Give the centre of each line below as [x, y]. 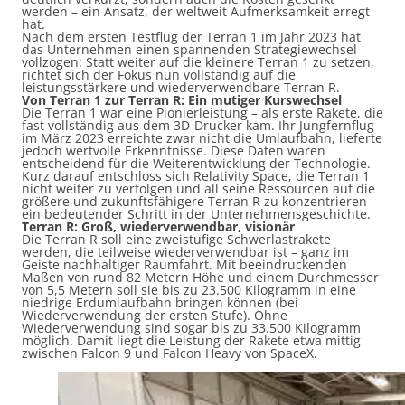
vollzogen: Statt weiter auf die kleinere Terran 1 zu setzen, [198, 62]
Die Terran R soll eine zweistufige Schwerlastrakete [176, 239]
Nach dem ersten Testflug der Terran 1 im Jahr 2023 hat [191, 37]
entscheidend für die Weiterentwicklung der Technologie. [196, 163]
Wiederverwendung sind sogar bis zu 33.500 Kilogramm [191, 328]
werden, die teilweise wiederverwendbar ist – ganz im [185, 252]
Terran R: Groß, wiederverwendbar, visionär [158, 226]
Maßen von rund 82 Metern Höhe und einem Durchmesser [200, 277]
